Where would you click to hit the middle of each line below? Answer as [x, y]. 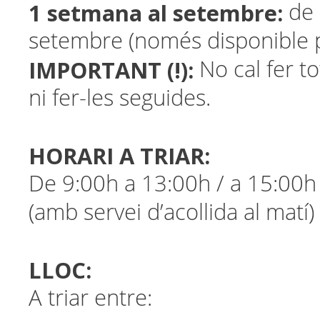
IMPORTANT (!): [111, 70]
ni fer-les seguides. [120, 98]
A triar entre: [90, 298]
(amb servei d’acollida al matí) [171, 212]
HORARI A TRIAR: [119, 156]
